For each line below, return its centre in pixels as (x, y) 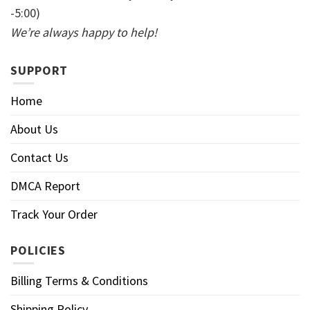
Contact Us (39, 157)
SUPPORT (39, 70)
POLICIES (38, 250)
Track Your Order (54, 214)
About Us (34, 129)
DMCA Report (45, 185)
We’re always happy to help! (84, 32)
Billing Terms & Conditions (79, 280)
